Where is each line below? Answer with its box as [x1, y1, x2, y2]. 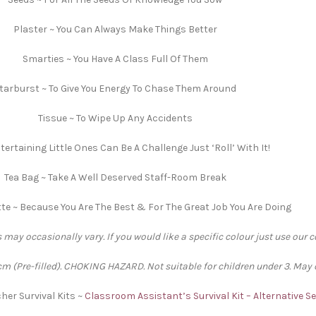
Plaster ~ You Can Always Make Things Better [13, 23, 217, 35]
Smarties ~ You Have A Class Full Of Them [22, 53, 208, 65]
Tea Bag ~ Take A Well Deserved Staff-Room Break [4, 171, 226, 183]
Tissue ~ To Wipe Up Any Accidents [37, 112, 193, 124]
